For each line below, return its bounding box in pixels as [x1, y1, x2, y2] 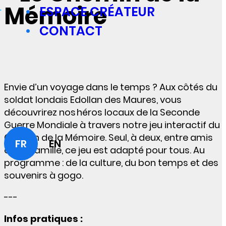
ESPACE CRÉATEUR [39, 3, 155, 21]
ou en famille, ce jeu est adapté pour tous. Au [4, 144, 205, 157]
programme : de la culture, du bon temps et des [4, 156, 218, 169]
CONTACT [39, 22, 102, 40]
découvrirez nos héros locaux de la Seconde [4, 106, 200, 119]
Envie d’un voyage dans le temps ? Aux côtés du [4, 81, 217, 94]
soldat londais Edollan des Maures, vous [4, 93, 182, 106]
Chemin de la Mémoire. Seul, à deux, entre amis [4, 131, 213, 144]
